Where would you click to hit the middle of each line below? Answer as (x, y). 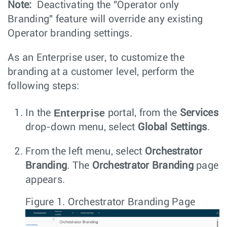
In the (40, 113)
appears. (45, 180)
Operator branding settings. (70, 33)
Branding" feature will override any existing (105, 19)
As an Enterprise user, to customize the (96, 58)
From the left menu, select (85, 151)
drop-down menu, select (82, 127)
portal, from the (142, 113)
